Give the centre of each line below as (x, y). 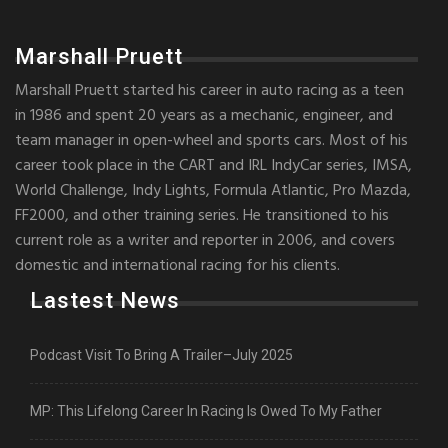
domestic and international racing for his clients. (177, 266)
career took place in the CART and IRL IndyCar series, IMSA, (213, 166)
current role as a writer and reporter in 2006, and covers (205, 241)
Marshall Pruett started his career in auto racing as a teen (209, 91)
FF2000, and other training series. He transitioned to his (202, 216)
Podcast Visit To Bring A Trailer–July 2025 (161, 355)
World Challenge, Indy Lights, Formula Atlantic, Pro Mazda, (213, 191)
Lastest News (105, 301)
